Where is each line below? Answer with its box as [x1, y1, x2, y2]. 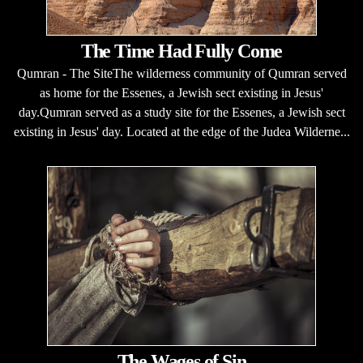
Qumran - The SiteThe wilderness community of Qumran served [16, 66, 347, 80]
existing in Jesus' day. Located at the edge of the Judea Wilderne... [13, 125, 350, 139]
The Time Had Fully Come [80, 41, 283, 62]
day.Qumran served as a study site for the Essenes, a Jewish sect [18, 105, 345, 119]
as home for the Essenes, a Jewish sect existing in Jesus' [40, 86, 323, 100]
